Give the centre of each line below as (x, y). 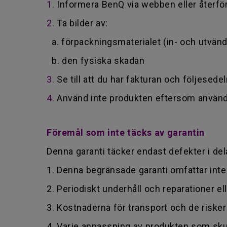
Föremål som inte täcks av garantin (126, 133)
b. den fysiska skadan (96, 61)
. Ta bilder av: (80, 23)
